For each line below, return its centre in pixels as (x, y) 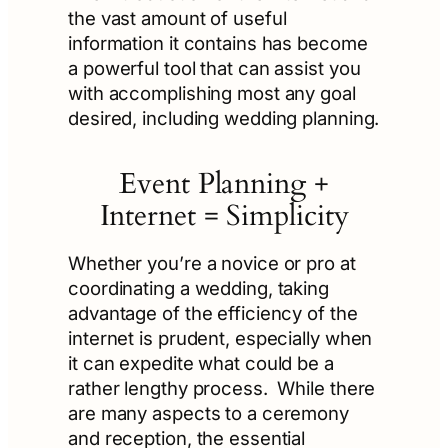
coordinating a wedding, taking (198, 288)
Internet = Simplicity (224, 216)
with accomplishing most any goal (212, 92)
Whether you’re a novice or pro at (212, 263)
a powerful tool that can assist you (214, 67)
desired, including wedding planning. (224, 117)
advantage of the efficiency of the (213, 313)
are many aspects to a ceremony (208, 413)
